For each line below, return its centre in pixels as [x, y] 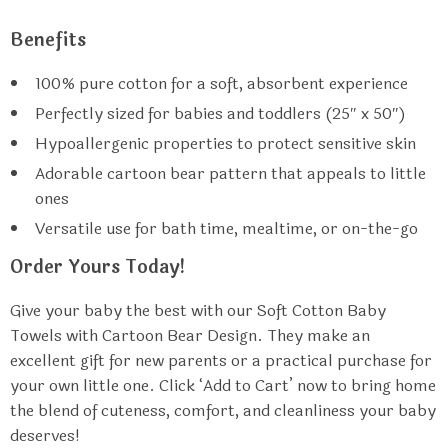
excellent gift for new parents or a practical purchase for [221, 360]
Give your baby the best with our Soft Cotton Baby [198, 310]
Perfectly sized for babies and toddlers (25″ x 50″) [220, 113]
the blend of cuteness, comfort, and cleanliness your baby [223, 410]
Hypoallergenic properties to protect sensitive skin [225, 143]
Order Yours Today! [98, 267]
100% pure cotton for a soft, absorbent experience [221, 83]
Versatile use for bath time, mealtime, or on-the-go [226, 228]
